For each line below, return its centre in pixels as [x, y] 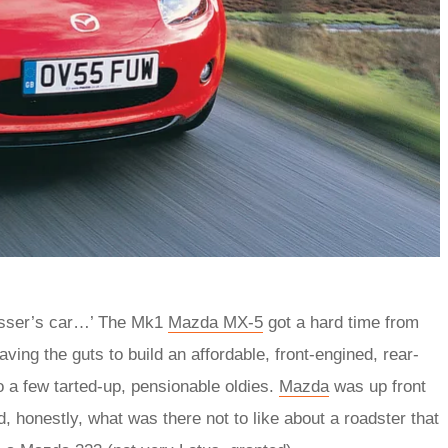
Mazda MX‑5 [215, 322]
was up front [377, 386]
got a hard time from [341, 322]
